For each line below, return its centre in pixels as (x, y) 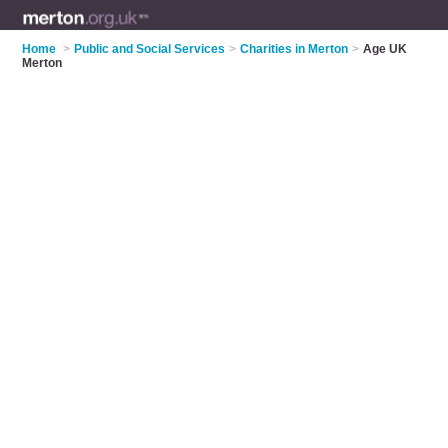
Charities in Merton (294, 49)
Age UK (385, 49)
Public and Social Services (150, 49)
